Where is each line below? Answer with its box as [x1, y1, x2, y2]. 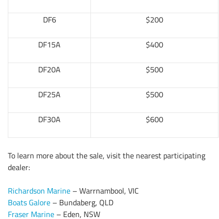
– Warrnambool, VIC [70, 183, 139, 198]
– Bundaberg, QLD [50, 195, 113, 210]
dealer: [8, 160, 30, 175]
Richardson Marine [8, 183, 70, 198]
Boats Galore [8, 195, 50, 210]
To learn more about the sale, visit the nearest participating [8, 148, 205, 163]
